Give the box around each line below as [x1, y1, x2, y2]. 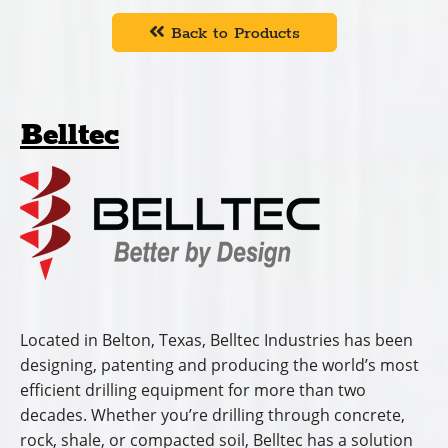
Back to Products [164, 23, 300, 45]
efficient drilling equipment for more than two [20, 379, 366, 402]
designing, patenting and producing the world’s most [20, 354, 419, 377]
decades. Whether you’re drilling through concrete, [20, 404, 405, 427]
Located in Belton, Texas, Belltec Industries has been [20, 329, 413, 352]
